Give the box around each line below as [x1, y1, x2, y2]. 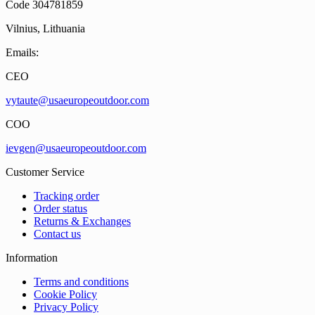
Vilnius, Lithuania [6, 22, 85, 34]
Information [6, 251, 58, 264]
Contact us [34, 227, 81, 240]
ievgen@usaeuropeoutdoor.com [6, 141, 146, 154]
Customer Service [6, 165, 84, 178]
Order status [34, 202, 87, 214]
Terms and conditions [34, 275, 129, 288]
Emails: [6, 46, 39, 58]
